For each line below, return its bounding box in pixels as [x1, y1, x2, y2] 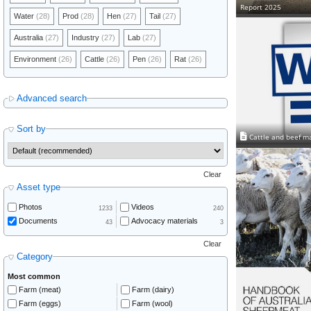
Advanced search [17, 92, 87, 103]
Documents [19, 217, 58, 226]
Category [17, 251, 53, 262]
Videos [131, 203, 154, 212]
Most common [8, 271, 60, 280]
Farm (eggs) [19, 299, 61, 308]
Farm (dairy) [131, 285, 174, 294]
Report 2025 [240, 2, 281, 12]
